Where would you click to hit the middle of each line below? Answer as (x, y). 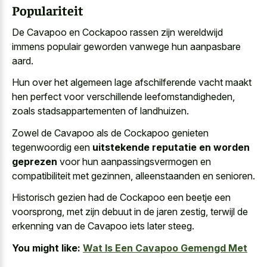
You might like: (46, 248)
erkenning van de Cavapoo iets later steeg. (103, 226)
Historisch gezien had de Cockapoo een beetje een (121, 198)
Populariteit (48, 10)
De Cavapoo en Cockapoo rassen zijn (95, 32)
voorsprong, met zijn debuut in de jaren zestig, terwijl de (130, 212)
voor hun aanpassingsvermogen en (134, 161)
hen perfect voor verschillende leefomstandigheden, (123, 97)
